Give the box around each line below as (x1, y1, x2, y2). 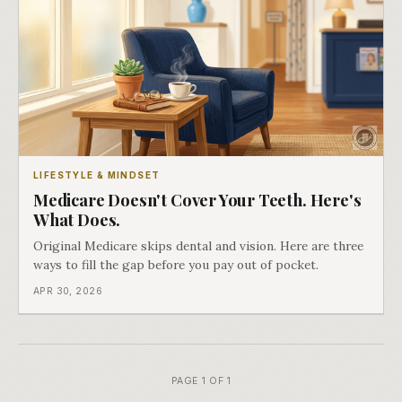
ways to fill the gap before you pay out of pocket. (33, 257, 319, 274)
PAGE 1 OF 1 (170, 375, 232, 388)
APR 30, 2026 (33, 285, 102, 298)
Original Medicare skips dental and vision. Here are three (33, 238, 363, 255)
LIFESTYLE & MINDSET (33, 170, 161, 181)
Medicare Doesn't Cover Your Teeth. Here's (33, 188, 362, 212)
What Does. (33, 208, 121, 232)
